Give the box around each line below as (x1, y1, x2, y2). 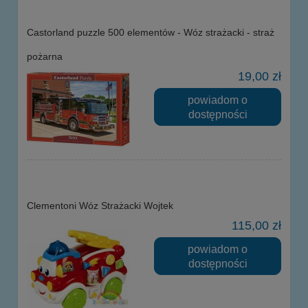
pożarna (27, 50, 63, 62)
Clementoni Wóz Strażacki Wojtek (27, 199, 173, 211)
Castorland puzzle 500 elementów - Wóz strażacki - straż (27, 26, 274, 38)
